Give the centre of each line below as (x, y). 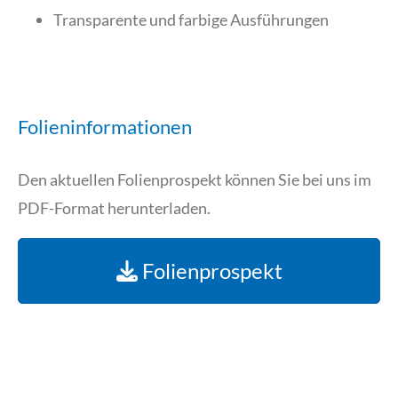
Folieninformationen (105, 126)
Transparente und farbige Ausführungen (191, 19)
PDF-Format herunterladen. (114, 207)
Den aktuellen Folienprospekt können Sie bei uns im (195, 179)
